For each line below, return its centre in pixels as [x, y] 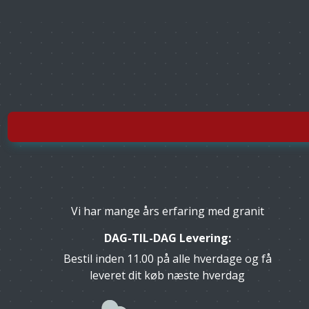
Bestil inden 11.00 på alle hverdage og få [167, 259]
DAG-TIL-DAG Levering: [167, 238]
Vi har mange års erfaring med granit [167, 211]
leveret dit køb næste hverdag [168, 275]
